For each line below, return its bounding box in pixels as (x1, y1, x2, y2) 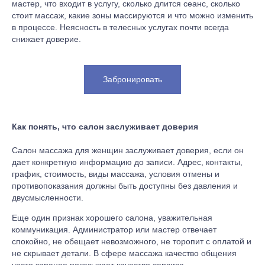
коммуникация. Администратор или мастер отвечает (12, 225, 216, 235)
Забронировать (103, 75, 162, 85)
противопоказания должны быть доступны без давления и (12, 181, 238, 191)
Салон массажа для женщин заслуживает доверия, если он (12, 146, 244, 156)
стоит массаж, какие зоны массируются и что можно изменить (12, 11, 253, 21)
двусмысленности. (12, 193, 83, 203)
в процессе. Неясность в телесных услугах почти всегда (12, 22, 229, 33)
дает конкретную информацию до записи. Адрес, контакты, (12, 157, 243, 167)
